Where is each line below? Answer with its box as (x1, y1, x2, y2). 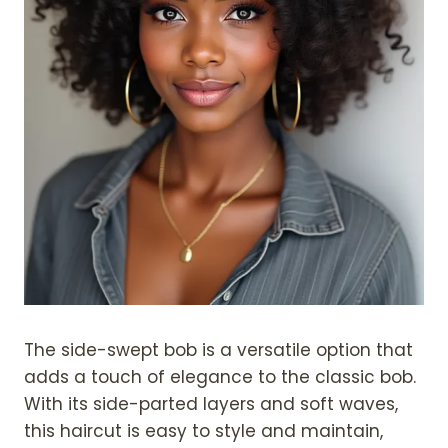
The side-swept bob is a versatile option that (24, 338, 413, 362)
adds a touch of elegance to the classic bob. (24, 365, 416, 389)
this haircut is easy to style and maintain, (24, 419, 383, 443)
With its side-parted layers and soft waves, (24, 392, 398, 416)
